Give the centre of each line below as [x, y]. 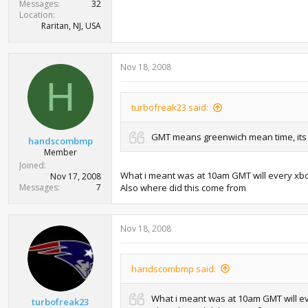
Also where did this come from [183, 187]
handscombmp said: [174, 268]
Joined [32, 165]
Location [36, 15]
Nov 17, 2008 [76, 176]
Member [60, 152]
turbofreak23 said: [170, 107]
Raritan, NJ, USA [71, 26]
